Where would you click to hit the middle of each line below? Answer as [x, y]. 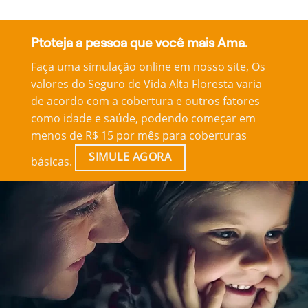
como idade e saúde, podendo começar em [143, 118]
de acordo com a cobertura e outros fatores [145, 101]
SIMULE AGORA [130, 156]
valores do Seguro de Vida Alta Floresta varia [146, 84]
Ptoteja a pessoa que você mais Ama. [139, 43]
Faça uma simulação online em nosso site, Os [148, 66]
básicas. [53, 162]
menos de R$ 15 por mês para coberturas [139, 135]
